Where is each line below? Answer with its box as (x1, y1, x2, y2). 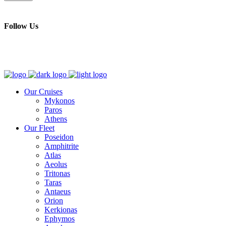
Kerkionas (44, 205, 77, 214)
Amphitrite (44, 141, 79, 150)
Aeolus (44, 159, 67, 168)
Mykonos (44, 96, 75, 105)
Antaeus (44, 187, 71, 196)
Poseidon (44, 132, 74, 141)
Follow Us (4, 22, 38, 31)
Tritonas (44, 168, 70, 178)
